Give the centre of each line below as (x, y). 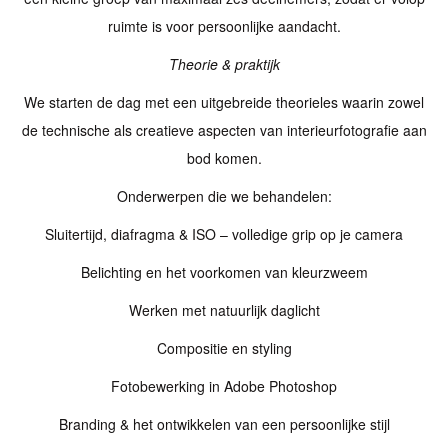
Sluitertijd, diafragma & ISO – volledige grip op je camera (224, 234)
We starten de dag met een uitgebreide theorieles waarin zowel (224, 102)
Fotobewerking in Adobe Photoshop (224, 386)
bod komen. (224, 158)
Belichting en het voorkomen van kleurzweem (224, 272)
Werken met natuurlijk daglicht (224, 310)
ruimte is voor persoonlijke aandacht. (224, 26)
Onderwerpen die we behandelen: (224, 196)
